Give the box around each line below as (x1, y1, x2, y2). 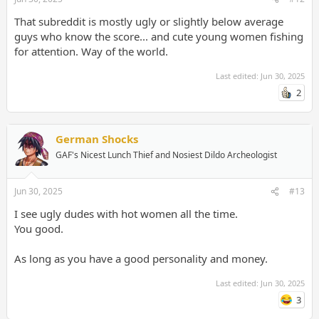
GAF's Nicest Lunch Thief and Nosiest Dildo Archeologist (55, 148, 277, 161)
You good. (14, 221, 63, 236)
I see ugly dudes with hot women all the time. (14, 206, 238, 221)
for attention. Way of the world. (14, 43, 168, 58)
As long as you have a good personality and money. (14, 251, 268, 266)
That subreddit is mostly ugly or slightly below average (14, 14, 283, 28)
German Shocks (55, 131, 138, 146)
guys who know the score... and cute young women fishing (14, 28, 303, 43)
